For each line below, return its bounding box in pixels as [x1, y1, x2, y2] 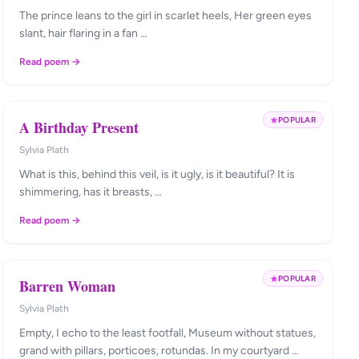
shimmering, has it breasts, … [18, 185, 162, 199]
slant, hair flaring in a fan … [18, 26, 147, 40]
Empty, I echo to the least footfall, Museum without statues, [18, 326, 316, 340]
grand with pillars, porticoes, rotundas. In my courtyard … [18, 344, 299, 357]
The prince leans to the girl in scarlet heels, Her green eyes [18, 9, 312, 22]
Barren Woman [18, 276, 115, 296]
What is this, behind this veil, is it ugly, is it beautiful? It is [18, 167, 295, 181]
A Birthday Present [18, 117, 139, 138]
